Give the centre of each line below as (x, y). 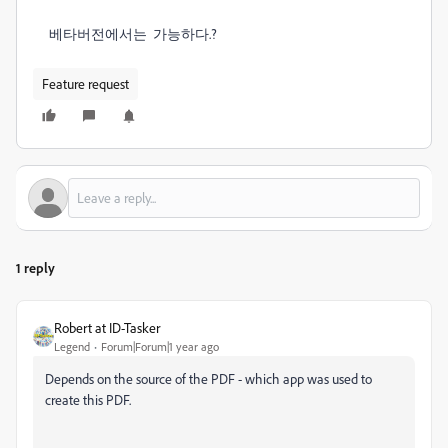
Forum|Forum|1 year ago (160, 346)
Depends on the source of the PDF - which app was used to (208, 378)
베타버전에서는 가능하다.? (134, 33)
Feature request (85, 83)
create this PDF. (89, 399)
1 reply (35, 267)
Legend (72, 346)
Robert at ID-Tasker (107, 327)
